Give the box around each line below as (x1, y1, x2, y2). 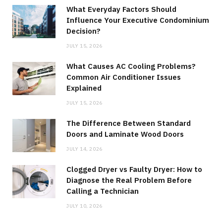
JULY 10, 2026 (66, 202, 103, 209)
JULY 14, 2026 (66, 145, 103, 152)
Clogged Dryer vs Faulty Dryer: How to (66, 164, 202, 174)
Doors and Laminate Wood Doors (66, 129, 184, 139)
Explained (66, 83, 102, 93)
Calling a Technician (66, 186, 139, 196)
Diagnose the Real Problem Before (66, 175, 192, 185)
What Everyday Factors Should (66, 4, 176, 14)
